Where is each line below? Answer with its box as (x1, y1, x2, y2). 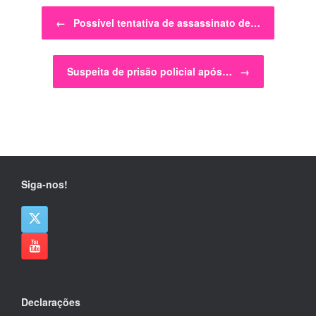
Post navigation (25, 6, 88, 20)
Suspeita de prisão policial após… (66, 64, 235, 79)
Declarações (21, 295, 80, 310)
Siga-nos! (21, 177, 68, 192)
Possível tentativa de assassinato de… (71, 16, 260, 30)
